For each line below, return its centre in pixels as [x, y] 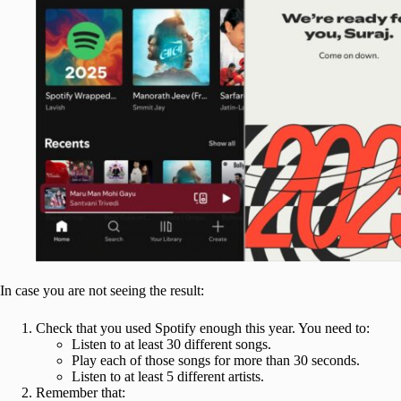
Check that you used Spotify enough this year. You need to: [203, 328]
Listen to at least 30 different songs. [171, 344]
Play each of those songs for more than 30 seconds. [216, 360]
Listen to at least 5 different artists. [168, 376]
